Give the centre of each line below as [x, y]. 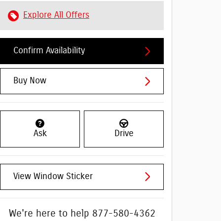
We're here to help [49, 213]
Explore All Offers [56, 15]
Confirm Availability [49, 51]
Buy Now [30, 81]
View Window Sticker [53, 176]
